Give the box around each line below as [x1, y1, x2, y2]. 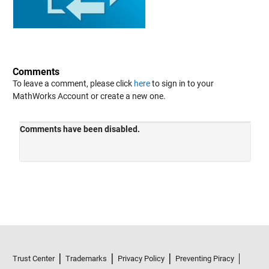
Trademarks [65, 254, 107, 264]
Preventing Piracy [175, 254, 234, 264]
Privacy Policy [117, 254, 165, 264]
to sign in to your [150, 79, 214, 89]
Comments [12, 66, 59, 78]
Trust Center [12, 254, 55, 264]
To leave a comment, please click [12, 79, 134, 89]
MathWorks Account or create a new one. [12, 91, 166, 101]
